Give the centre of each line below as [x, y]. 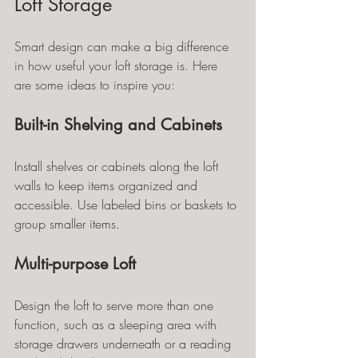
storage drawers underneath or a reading [125, 344]
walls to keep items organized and [108, 185]
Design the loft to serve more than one [116, 305]
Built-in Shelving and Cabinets [118, 125]
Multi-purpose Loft [75, 264]
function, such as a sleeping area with [117, 324]
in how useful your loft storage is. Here [118, 66]
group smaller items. [67, 224]
